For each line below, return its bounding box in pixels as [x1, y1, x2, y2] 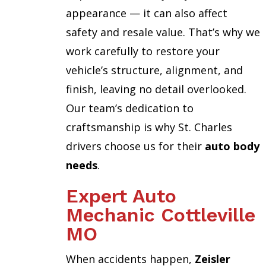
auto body [204, 139, 259, 154]
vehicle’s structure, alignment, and [65, 63, 243, 78]
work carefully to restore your [65, 44, 220, 59]
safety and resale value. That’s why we [65, 25, 260, 40]
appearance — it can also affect [65, 6, 227, 21]
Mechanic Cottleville [65, 204, 255, 227]
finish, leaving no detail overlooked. [65, 82, 246, 97]
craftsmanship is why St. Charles [65, 120, 232, 135]
